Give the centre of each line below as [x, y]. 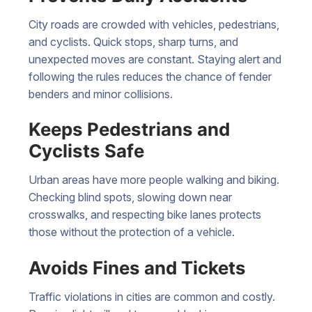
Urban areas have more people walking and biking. [154, 180]
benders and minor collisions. [101, 94]
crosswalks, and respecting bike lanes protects [145, 215]
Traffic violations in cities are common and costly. [152, 297]
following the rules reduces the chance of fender [150, 76]
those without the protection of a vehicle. [132, 232]
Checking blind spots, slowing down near [130, 197]
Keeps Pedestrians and [129, 130]
